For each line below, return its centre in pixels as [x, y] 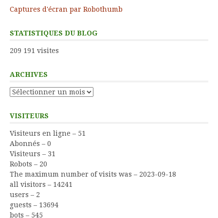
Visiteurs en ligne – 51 [48, 133]
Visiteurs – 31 [33, 154]
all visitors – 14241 [41, 184]
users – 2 [25, 194]
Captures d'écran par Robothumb [66, 9]
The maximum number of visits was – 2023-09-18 [93, 174]
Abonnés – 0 [30, 143]
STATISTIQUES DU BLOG [54, 33]
